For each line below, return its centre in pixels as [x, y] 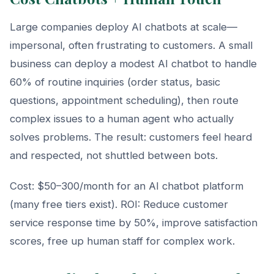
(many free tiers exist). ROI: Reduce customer [119, 204]
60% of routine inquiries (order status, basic [115, 82]
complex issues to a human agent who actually [122, 118]
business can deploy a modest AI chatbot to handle [133, 63]
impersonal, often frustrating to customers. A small [131, 45]
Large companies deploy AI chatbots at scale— [124, 27]
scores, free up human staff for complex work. [122, 241]
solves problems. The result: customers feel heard [131, 137]
